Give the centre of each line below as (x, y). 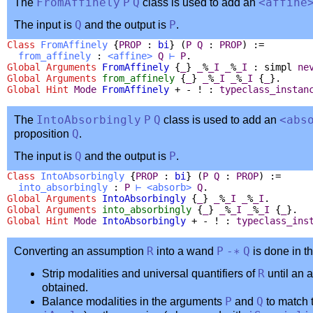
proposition (43, 133)
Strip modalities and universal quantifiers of (150, 273)
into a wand (185, 251)
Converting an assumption (80, 251)
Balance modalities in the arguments (133, 301)
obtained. (65, 287)
